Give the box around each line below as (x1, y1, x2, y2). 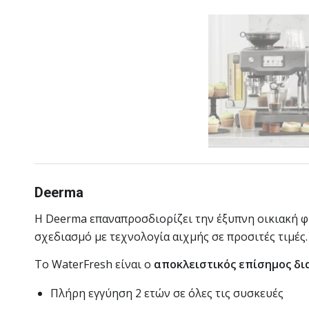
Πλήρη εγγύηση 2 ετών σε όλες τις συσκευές (50, 286, 283, 301)
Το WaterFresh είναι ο (34, 256, 154, 272)
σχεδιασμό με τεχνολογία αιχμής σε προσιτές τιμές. (34, 229, 308, 245)
